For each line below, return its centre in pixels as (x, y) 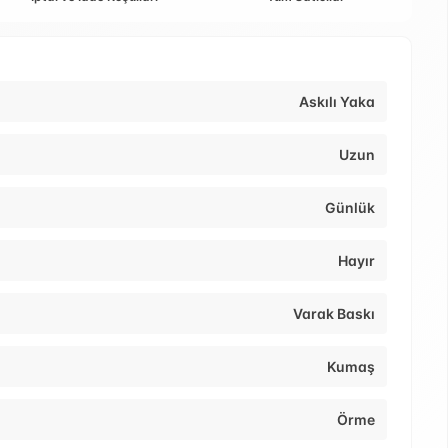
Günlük (350, 208)
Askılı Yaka (337, 102)
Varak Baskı (334, 314)
